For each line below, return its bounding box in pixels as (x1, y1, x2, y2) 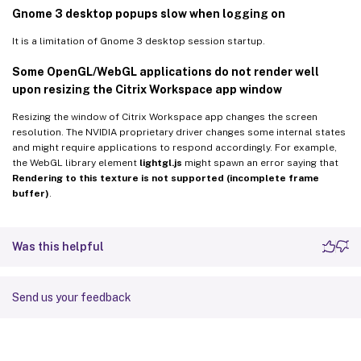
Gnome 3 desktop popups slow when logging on (12, 6, 285, 20)
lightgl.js (139, 156, 182, 168)
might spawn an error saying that (182, 156, 338, 168)
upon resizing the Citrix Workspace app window (12, 82, 282, 96)
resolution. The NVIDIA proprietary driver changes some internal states (12, 126, 346, 138)
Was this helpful (12, 239, 104, 253)
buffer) (12, 187, 49, 199)
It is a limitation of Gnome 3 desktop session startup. (12, 35, 265, 47)
